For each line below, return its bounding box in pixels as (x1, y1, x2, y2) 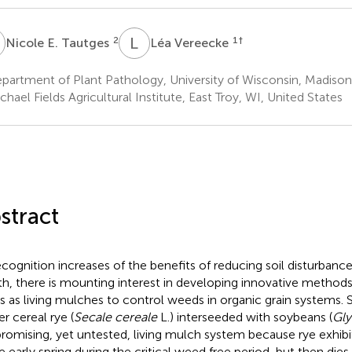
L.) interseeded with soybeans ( (156, 309, 332, 324)
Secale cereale (73, 309, 157, 324)
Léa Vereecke (149, 35, 232, 50)
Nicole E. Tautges (5, 35, 112, 50)
